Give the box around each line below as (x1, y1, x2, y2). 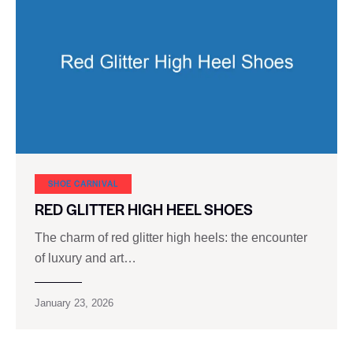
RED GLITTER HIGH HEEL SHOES (35, 199, 253, 221)
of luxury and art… (35, 251, 136, 266)
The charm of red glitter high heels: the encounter (35, 231, 307, 245)
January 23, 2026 (35, 297, 113, 310)
